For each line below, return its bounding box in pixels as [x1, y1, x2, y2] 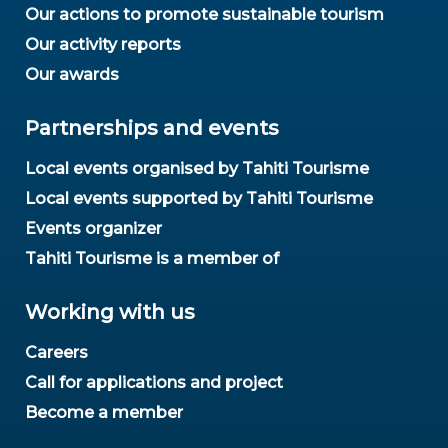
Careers [25, 343, 88, 363]
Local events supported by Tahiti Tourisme [25, 189, 373, 209]
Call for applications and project [25, 373, 283, 393]
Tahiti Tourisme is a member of [25, 249, 279, 269]
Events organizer [25, 219, 162, 239]
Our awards [25, 65, 119, 85]
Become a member [25, 403, 183, 423]
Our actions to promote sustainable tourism [25, 5, 384, 25]
